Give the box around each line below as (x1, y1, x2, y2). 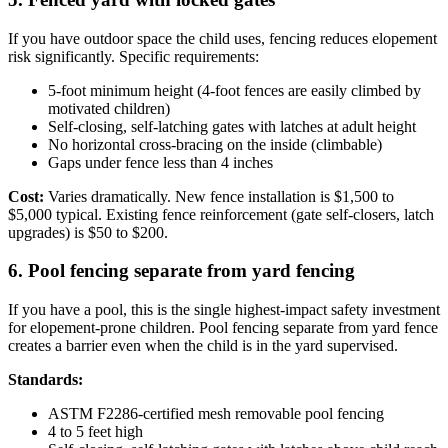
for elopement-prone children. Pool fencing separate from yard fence (8, 319, 438, 337)
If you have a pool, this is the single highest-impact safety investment (8, 301, 440, 319)
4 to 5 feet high (48, 423, 143, 441)
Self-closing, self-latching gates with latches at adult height (48, 117, 416, 135)
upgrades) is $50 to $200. (8, 223, 168, 241)
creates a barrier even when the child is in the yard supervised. (8, 337, 398, 355)
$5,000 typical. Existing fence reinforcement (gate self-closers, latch (8, 205, 434, 223)
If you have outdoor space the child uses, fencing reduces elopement (8, 29, 437, 47)
